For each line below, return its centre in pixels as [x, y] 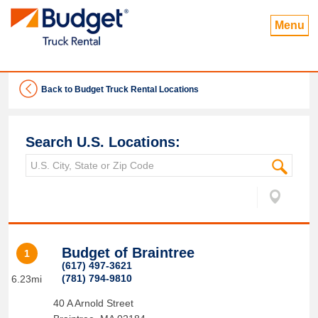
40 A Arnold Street [93, 303]
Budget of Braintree [128, 253]
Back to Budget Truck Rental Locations [120, 89]
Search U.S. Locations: [103, 142]
